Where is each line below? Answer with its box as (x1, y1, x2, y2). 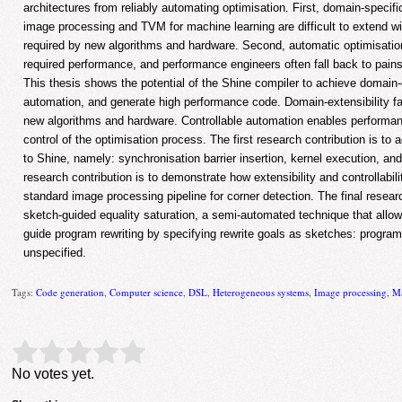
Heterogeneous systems (213, 285, 310, 300)
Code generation (36, 285, 105, 300)
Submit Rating (143, 346, 217, 361)
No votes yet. (12, 366, 95, 382)
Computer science (109, 285, 184, 300)
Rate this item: (12, 345, 103, 361)
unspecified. (23, 246, 87, 260)
